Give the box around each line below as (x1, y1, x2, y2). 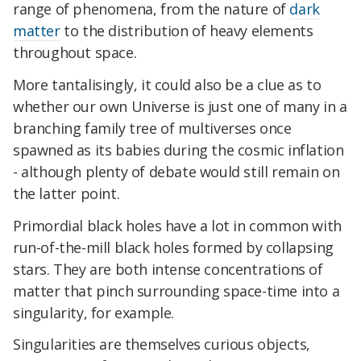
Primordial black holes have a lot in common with (13, 215, 342, 235)
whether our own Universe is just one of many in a (13, 96, 347, 116)
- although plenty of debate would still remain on (13, 161, 340, 181)
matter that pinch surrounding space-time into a (13, 280, 340, 301)
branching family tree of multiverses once (13, 118, 292, 138)
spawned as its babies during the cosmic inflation (13, 139, 344, 160)
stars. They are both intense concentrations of (13, 259, 323, 279)
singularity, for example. (13, 302, 175, 322)
